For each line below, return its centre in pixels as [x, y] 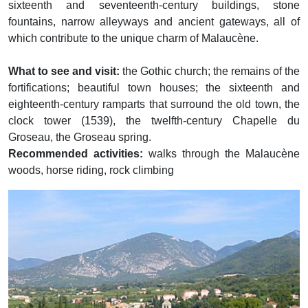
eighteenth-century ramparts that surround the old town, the [154, 104]
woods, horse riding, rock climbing [91, 170]
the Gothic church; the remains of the [211, 71]
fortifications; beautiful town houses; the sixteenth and [154, 88]
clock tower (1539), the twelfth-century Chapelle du [154, 121]
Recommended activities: [76, 154]
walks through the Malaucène [221, 154]
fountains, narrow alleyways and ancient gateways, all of [154, 22]
